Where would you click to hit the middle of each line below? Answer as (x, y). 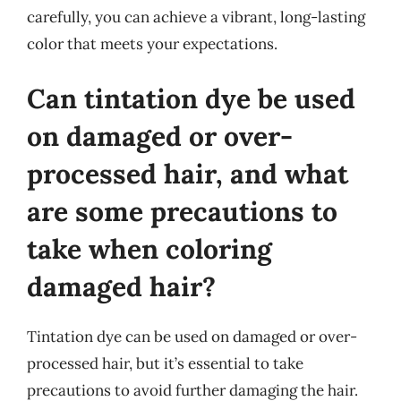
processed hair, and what (188, 174)
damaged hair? (121, 286)
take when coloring (149, 249)
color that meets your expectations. (152, 43)
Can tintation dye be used (191, 98)
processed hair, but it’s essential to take (165, 363)
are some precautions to (182, 211)
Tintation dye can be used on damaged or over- (192, 337)
